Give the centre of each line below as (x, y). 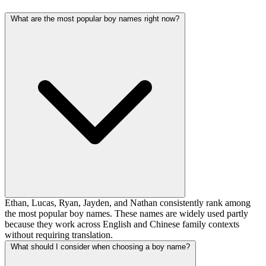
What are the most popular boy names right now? (95, 18)
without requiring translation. (59, 235)
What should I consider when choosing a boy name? (100, 246)
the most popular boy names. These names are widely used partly (126, 213)
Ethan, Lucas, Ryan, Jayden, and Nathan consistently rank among (128, 202)
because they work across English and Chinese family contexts (122, 224)
